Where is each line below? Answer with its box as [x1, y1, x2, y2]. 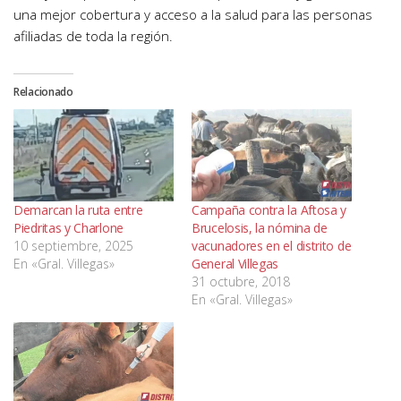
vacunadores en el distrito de [192, 236, 352, 254]
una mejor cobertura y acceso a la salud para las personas [13, 5, 372, 24]
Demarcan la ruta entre [13, 200, 143, 218]
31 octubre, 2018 [192, 272, 290, 290]
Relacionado [13, 84, 73, 100]
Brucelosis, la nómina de [192, 218, 328, 236]
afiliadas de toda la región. [13, 27, 173, 46]
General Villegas [192, 254, 279, 272]
